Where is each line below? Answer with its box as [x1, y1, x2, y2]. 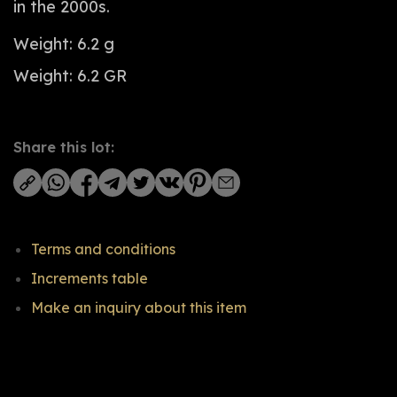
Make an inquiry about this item [31, 299, 246, 317]
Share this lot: [13, 138, 114, 157]
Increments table [31, 269, 148, 288]
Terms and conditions [31, 240, 175, 259]
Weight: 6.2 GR [13, 66, 127, 87]
